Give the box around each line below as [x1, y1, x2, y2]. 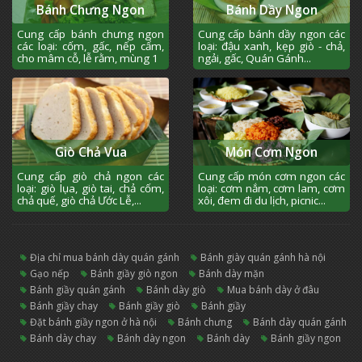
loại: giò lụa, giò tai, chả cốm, [17, 181, 164, 196]
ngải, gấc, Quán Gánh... [198, 51, 311, 66]
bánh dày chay [36, 331, 96, 346]
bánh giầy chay [36, 299, 98, 314]
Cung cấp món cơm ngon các [198, 169, 345, 184]
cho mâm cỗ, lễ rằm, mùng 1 [17, 51, 158, 66]
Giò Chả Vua [54, 144, 127, 162]
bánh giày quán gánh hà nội [207, 250, 326, 265]
